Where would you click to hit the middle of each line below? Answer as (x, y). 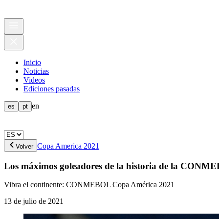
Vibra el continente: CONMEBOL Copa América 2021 (89, 185)
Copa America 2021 (68, 146)
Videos (34, 80)
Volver (24, 146)
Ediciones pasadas (52, 89)
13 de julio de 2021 (34, 201)
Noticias (36, 71)
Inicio (32, 62)
